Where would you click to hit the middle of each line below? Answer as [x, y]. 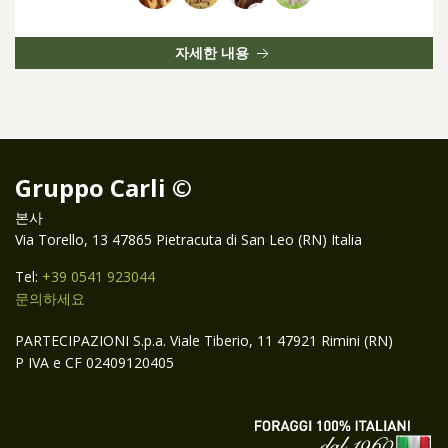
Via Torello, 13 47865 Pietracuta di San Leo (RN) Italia [188, 239]
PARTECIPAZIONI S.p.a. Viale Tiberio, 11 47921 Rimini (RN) [204, 340]
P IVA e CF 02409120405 [94, 362]
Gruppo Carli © [103, 187]
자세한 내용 [214, 52]
